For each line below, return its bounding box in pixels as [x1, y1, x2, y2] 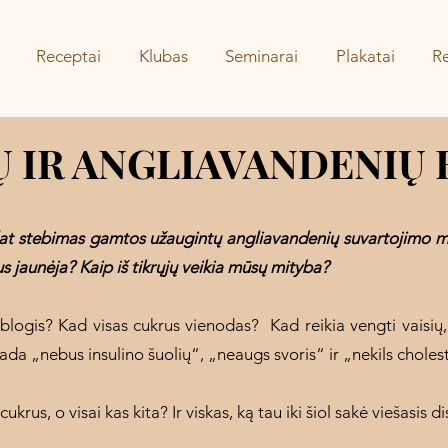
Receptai [36, 46, 102, 66]
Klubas [138, 46, 188, 66]
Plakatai [335, 46, 395, 66]
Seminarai [225, 46, 299, 66]
